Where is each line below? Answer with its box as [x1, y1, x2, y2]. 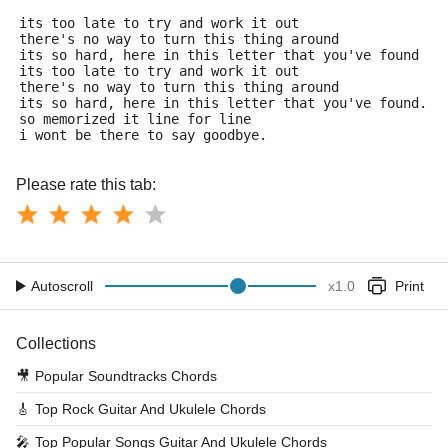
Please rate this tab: [16, 176, 156, 193]
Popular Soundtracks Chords [35, 368, 217, 384]
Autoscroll [31, 278, 93, 294]
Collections [16, 335, 96, 352]
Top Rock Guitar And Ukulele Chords [35, 401, 266, 417]
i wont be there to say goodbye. [19, 127, 267, 143]
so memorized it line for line [19, 111, 251, 127]
